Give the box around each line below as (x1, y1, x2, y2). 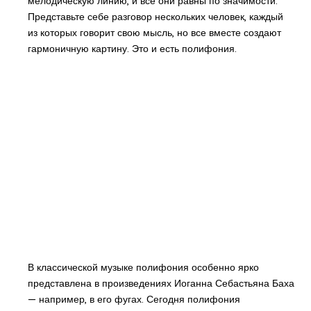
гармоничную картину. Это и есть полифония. (27, 42, 237, 56)
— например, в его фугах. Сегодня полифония (27, 293, 240, 306)
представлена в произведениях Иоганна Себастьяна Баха (27, 277, 294, 290)
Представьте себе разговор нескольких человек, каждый (27, 10, 283, 24)
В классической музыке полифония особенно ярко (27, 261, 259, 274)
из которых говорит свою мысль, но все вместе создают (27, 26, 281, 40)
